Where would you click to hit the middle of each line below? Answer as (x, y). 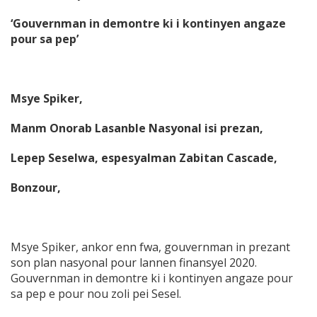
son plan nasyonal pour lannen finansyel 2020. (134, 263)
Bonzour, (36, 188)
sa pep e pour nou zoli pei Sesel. (96, 294)
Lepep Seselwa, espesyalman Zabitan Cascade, (144, 158)
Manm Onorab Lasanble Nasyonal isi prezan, (137, 128)
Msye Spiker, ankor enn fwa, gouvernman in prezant (150, 247)
